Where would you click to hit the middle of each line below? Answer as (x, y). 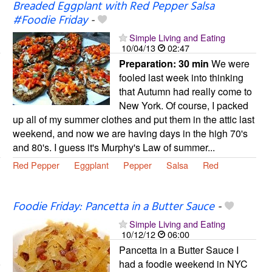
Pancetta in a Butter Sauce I (178, 250)
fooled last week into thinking (181, 77)
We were (229, 63)
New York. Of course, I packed (183, 105)
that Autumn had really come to (185, 91)
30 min (193, 63)
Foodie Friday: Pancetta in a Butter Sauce (113, 207)
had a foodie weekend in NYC (183, 263)
